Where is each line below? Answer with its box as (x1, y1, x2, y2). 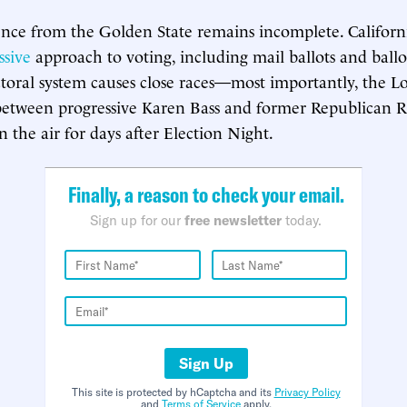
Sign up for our (90, 212, 184, 229)
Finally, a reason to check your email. (67, 181, 344, 208)
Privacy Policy (273, 385, 341, 399)
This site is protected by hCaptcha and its (71, 385, 274, 399)
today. (282, 212, 322, 229)
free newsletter (184, 212, 282, 229)
